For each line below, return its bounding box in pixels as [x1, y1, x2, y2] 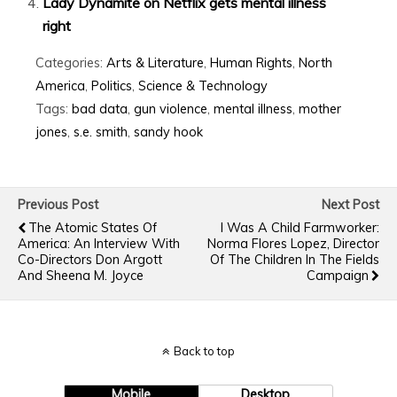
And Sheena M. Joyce [18, 267, 144, 284]
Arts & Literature [106, 54, 204, 71]
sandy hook [134, 123, 203, 140]
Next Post [322, 196, 379, 213]
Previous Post [18, 196, 98, 213]
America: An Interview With [18, 235, 180, 252]
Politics [91, 77, 132, 94]
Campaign [307, 267, 369, 284]
